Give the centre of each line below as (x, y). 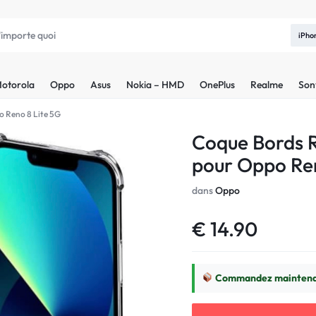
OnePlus (217, 84)
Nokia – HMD (155, 84)
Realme (267, 84)
